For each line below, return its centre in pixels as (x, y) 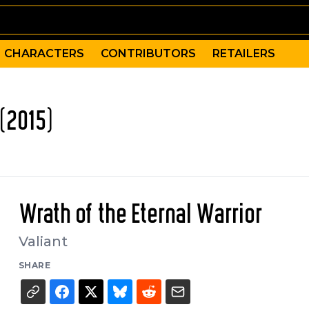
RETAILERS (244, 53)
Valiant (43, 241)
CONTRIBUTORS (148, 53)
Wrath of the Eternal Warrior (140, 215)
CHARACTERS (44, 53)
